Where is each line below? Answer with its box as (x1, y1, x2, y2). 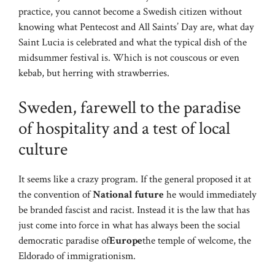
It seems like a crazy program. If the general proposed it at (18, 172, 251, 186)
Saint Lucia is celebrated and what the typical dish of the (18, 36, 247, 50)
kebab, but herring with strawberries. (18, 66, 169, 80)
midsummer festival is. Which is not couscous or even (18, 51, 239, 65)
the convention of (18, 187, 93, 201)
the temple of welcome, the (142, 233, 251, 247)
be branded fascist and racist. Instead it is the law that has (18, 203, 250, 217)
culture (18, 137, 68, 161)
